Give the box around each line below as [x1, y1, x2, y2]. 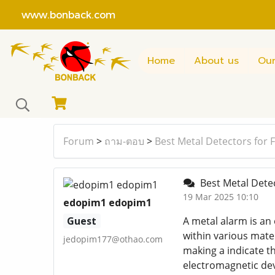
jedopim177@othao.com [63, 233, 163, 246]
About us [194, 53, 239, 68]
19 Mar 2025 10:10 [182, 191, 258, 203]
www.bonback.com [9, 8, 115, 20]
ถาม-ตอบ [104, 134, 144, 149]
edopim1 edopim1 [63, 196, 152, 210]
